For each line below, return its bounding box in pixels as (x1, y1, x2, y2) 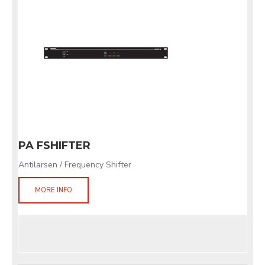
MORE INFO (31, 186, 76, 195)
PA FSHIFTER (18, 139, 91, 152)
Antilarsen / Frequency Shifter (18, 159, 131, 170)
